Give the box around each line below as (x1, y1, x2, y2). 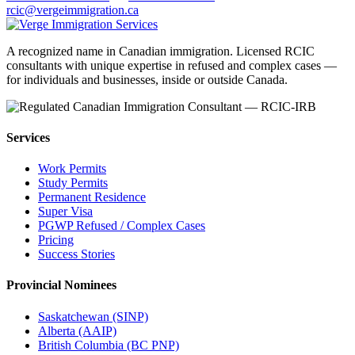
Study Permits (38, 176, 108, 190)
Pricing (38, 233, 74, 247)
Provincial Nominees (6, 278, 116, 292)
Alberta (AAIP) (38, 323, 116, 338)
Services (6, 130, 50, 144)
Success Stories (38, 247, 115, 261)
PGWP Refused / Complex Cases (38, 219, 205, 233)
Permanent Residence (38, 190, 146, 204)
